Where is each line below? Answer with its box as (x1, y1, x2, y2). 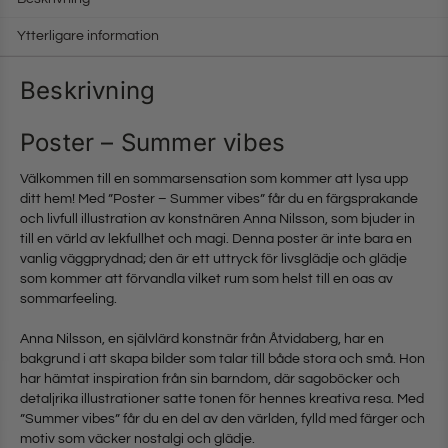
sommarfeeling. (20, 292, 117, 307)
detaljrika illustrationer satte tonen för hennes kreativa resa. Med (20, 392, 424, 407)
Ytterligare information (16, 29, 159, 44)
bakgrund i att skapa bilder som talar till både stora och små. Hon (20, 352, 425, 367)
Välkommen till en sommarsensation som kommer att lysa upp (20, 172, 408, 187)
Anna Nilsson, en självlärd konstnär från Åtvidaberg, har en (20, 332, 384, 347)
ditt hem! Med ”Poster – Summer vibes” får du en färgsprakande (20, 192, 418, 207)
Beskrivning (20, 75, 156, 105)
